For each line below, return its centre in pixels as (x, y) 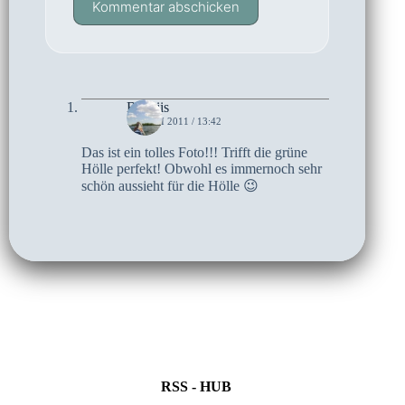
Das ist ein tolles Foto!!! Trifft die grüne (194, 153)
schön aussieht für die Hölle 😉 (170, 186)
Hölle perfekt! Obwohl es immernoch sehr (202, 169)
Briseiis (148, 108)
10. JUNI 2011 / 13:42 (174, 122)
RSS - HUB (197, 387)
